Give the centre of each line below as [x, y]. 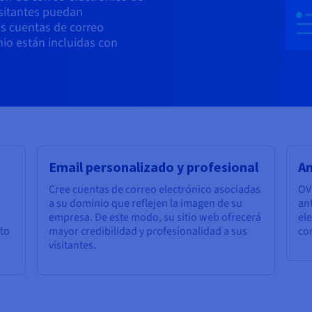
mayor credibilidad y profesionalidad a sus [148, 232]
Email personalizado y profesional [154, 167]
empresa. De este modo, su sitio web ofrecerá [155, 218]
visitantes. [73, 245]
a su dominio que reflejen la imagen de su [146, 204]
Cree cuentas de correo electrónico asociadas [155, 190]
